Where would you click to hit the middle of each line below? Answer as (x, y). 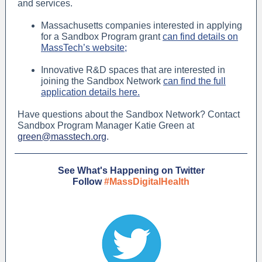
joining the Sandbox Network (102, 81)
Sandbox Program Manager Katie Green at (106, 125)
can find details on (200, 37)
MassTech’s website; (84, 48)
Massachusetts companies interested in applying (142, 25)
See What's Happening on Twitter (131, 170)
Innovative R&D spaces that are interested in (133, 70)
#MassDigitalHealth (147, 182)
